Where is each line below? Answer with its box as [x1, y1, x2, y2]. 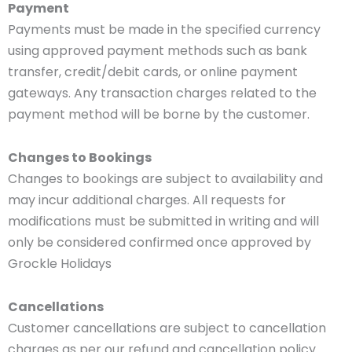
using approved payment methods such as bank [8, 42, 307, 60]
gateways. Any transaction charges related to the [8, 84, 317, 103]
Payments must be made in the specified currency [8, 20, 321, 39]
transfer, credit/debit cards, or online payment [8, 63, 298, 82]
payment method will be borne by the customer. [8, 105, 310, 124]
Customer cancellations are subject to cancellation [8, 319, 326, 338]
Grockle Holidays [8, 255, 112, 273]
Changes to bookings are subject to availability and [8, 170, 323, 189]
